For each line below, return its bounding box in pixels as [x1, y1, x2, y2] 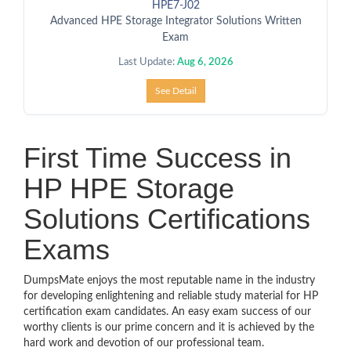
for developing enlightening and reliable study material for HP [24, 291, 318, 302]
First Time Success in [24, 142, 291, 174]
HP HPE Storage [24, 172, 234, 204]
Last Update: [118, 57, 177, 67]
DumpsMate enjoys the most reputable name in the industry [24, 275, 315, 286]
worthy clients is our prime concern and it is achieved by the [24, 322, 314, 333]
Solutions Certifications [24, 203, 310, 235]
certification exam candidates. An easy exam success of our [24, 306, 311, 317]
